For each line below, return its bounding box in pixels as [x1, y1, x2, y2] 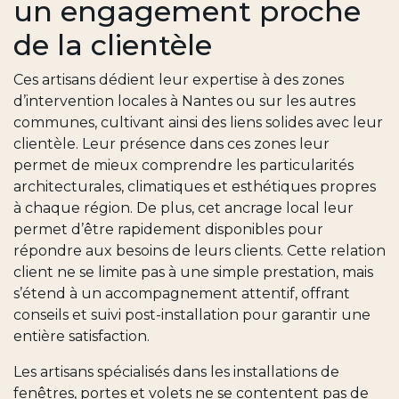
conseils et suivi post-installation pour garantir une [13, 306, 370, 324]
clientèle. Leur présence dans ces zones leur [13, 135, 330, 153]
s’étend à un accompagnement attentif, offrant [13, 285, 350, 303]
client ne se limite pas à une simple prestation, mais [13, 264, 373, 281]
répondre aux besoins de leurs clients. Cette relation [13, 242, 386, 260]
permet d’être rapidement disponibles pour [13, 221, 323, 239]
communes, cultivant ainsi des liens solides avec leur [13, 114, 383, 132]
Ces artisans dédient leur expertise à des [13, 71, 302, 89]
